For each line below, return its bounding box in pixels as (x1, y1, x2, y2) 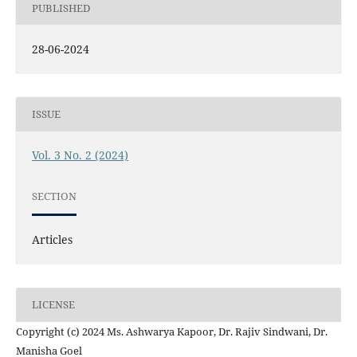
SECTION (31, 189, 76, 204)
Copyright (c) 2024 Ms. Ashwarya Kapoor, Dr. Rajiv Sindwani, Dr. (15, 324, 328, 339)
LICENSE (31, 297, 75, 312)
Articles (31, 231, 73, 247)
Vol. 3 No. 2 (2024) (31, 147, 128, 163)
